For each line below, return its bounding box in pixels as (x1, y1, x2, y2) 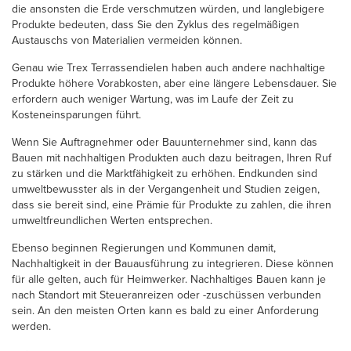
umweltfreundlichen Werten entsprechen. (12, 212, 215, 229)
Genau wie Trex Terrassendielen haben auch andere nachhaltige (12, 59, 325, 76)
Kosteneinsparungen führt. (12, 106, 141, 123)
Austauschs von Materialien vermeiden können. (12, 31, 245, 49)
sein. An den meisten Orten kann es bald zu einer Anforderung (12, 302, 319, 319)
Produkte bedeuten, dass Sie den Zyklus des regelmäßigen (12, 16, 299, 33)
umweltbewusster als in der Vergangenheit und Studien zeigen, (12, 180, 320, 197)
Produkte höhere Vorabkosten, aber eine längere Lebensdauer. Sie (12, 74, 337, 92)
